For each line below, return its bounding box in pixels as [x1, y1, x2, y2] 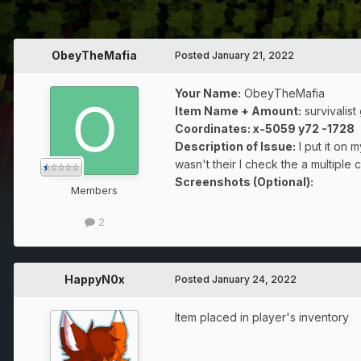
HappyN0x [64, 272, 125, 286]
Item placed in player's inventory [175, 309, 349, 324]
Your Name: [175, 86, 241, 101]
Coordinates [175, 122, 247, 136]
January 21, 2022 [212, 49, 294, 62]
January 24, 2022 [212, 272, 297, 285]
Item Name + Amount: [175, 104, 301, 118]
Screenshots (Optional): [175, 175, 313, 189]
